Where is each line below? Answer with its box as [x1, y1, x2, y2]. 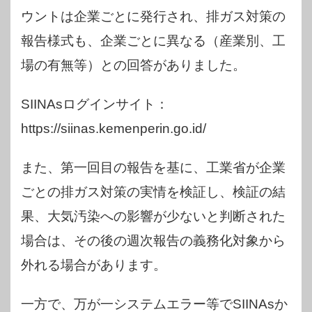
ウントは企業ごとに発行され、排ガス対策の [21, 8, 286, 24]
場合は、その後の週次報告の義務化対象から [21, 233, 286, 248]
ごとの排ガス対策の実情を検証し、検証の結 [21, 184, 286, 199]
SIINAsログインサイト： [21, 96, 169, 111]
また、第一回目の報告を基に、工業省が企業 [21, 159, 286, 175]
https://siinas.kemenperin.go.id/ [21, 120, 206, 136]
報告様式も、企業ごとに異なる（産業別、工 [21, 33, 286, 48]
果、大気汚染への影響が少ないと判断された [21, 208, 286, 224]
